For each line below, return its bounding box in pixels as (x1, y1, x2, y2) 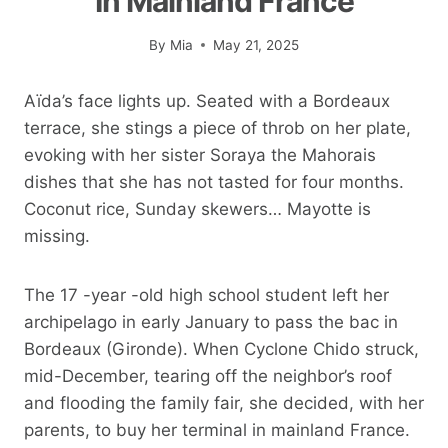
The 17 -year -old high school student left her (24, 284, 389, 305)
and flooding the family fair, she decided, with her (24, 392, 424, 413)
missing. (24, 225, 90, 246)
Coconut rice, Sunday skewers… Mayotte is (24, 198, 371, 219)
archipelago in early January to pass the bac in (24, 311, 398, 332)
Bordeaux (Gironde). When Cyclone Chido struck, (24, 338, 419, 359)
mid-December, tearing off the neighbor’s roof (24, 365, 392, 386)
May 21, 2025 (212, 36, 299, 53)
